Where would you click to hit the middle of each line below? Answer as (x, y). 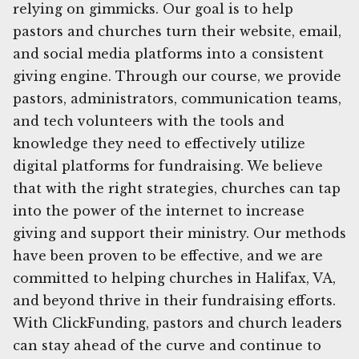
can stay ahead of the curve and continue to (167, 345)
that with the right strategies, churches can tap (177, 188)
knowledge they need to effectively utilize (159, 143)
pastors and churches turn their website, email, (177, 31)
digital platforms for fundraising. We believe (168, 165)
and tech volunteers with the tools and (149, 121)
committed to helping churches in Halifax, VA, (174, 278)
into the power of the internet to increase (159, 210)
